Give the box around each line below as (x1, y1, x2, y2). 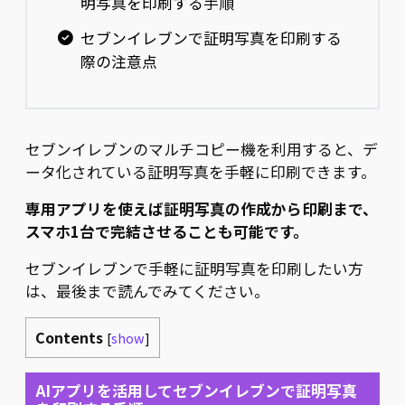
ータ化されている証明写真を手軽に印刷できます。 (25, 160, 376, 183)
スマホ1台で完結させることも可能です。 (25, 220, 308, 242)
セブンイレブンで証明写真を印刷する (80, 26, 342, 49)
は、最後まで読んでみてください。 (25, 279, 269, 302)
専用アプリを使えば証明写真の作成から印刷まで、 (25, 197, 378, 220)
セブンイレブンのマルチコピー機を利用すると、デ (25, 137, 378, 160)
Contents (35, 325, 103, 348)
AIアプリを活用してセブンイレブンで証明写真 (35, 379, 357, 401)
